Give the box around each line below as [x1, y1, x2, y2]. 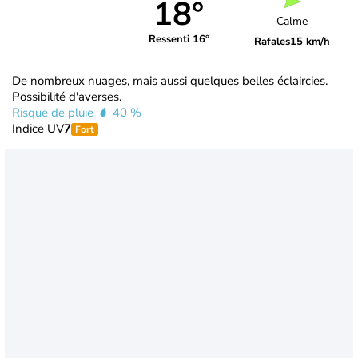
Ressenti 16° [148, 32, 209, 47]
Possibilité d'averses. [12, 88, 121, 105]
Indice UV [12, 120, 64, 137]
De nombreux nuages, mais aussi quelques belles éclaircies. [12, 72, 328, 89]
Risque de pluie [12, 104, 97, 121]
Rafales [254, 34, 291, 50]
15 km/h [290, 34, 331, 50]
